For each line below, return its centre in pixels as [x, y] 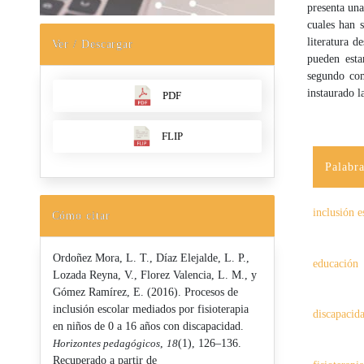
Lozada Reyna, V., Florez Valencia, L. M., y [154, 275]
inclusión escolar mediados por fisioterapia [150, 309]
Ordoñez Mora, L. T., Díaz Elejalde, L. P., [151, 258]
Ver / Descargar [93, 44]
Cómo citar [81, 215]
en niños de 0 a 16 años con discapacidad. [148, 326]
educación [336, 263]
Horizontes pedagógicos [106, 343]
